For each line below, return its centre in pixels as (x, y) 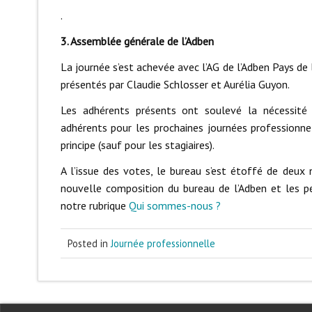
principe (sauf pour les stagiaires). (137, 145)
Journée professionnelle (163, 244)
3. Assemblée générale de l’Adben (137, 41)
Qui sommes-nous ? (174, 206)
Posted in (89, 244)
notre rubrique (94, 206)
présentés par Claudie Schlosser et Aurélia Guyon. (175, 85)
